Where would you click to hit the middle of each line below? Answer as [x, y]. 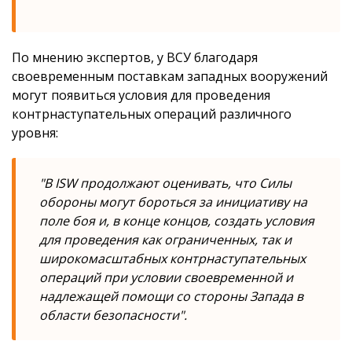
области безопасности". [113, 315]
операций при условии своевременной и [166, 277]
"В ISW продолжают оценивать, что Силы [165, 183]
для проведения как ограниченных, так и [165, 240]
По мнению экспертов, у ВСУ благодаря [135, 57]
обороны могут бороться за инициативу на [173, 202]
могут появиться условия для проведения [141, 95]
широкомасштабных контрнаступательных [172, 258]
